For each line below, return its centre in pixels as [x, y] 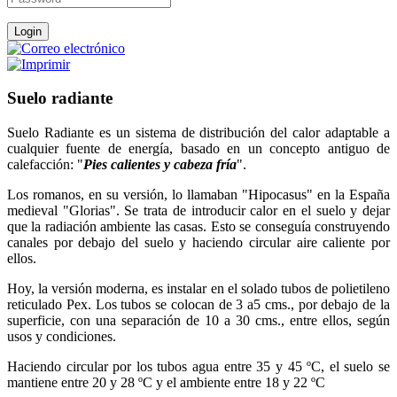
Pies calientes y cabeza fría [160, 165]
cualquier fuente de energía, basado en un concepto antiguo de [198, 149]
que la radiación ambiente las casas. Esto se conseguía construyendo [198, 227]
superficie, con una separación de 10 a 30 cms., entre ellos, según [198, 321]
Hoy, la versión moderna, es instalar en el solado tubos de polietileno [198, 289]
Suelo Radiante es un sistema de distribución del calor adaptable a [198, 133]
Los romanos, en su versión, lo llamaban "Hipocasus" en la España [198, 195]
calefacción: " [45, 165]
